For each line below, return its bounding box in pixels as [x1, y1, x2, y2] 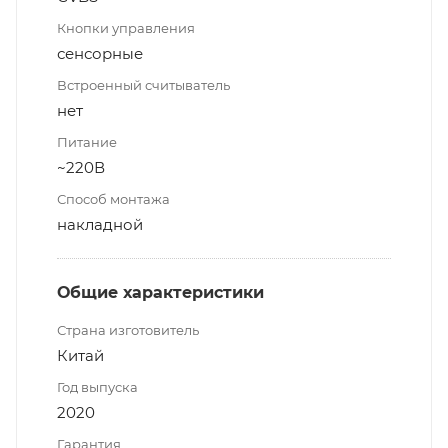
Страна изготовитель [57, 322, 199, 339]
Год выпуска [57, 379, 138, 396]
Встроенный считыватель [57, 77, 230, 94]
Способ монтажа [57, 191, 170, 208]
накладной [57, 215, 143, 235]
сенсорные [57, 44, 143, 64]
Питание [57, 134, 117, 151]
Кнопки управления [57, 20, 195, 37]
